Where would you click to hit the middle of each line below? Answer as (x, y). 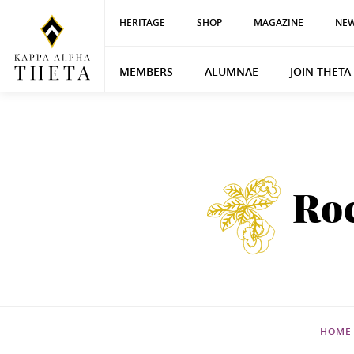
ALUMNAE (231, 72)
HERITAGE (142, 23)
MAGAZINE (278, 23)
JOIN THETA (320, 72)
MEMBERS (146, 72)
